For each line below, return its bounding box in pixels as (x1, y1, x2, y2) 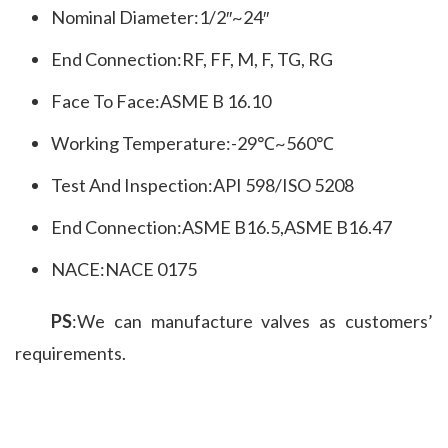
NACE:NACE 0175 (51, 257, 197, 280)
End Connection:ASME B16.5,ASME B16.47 (51, 215, 392, 238)
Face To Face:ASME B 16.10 (51, 89, 271, 112)
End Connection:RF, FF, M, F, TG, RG (51, 47, 333, 70)
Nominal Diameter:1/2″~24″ (51, 5, 269, 28)
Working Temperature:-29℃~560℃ (51, 131, 334, 154)
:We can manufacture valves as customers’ (72, 309, 433, 332)
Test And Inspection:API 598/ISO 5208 (51, 173, 354, 196)
